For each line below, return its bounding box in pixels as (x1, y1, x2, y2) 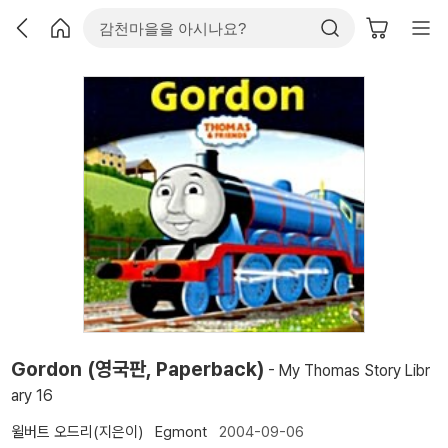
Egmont (155, 422, 207, 441)
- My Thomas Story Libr (264, 360, 430, 380)
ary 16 (11, 385, 53, 405)
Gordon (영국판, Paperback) (11, 356, 264, 381)
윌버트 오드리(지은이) (11, 422, 143, 441)
